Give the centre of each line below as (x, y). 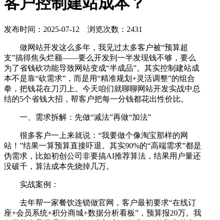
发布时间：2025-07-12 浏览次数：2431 (73, 29)
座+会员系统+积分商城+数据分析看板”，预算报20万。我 (103, 213)
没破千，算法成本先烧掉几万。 (59, 166)
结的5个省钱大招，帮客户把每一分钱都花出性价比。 (96, 99)
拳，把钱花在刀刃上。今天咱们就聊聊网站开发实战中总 (102, 89)
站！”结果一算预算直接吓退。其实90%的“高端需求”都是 (103, 146)
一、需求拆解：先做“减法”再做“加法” (85, 117)
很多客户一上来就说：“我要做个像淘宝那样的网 (104, 136)
